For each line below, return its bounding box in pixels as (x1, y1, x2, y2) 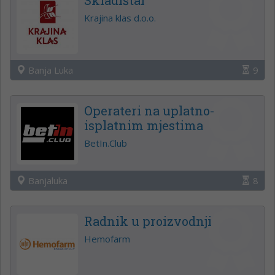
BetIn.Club (84, 136, 127, 149)
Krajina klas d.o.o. (84, 11, 156, 24)
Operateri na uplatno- (84, 102, 215, 118)
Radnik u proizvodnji (84, 212, 212, 229)
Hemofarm (84, 232, 130, 245)
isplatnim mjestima (84, 117, 203, 133)
